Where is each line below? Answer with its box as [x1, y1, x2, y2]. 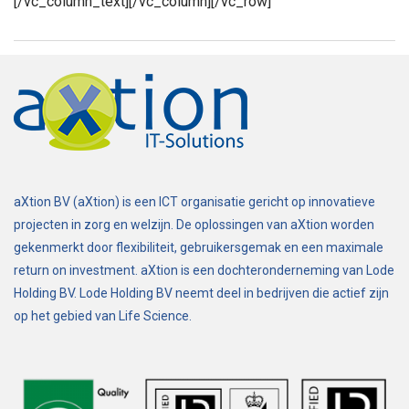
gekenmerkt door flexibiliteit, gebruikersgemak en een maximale [14, 239, 383, 255]
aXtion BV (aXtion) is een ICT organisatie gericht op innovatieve [14, 194, 375, 209]
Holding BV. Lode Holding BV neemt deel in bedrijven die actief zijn [14, 285, 389, 300]
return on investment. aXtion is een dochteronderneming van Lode [14, 262, 394, 278]
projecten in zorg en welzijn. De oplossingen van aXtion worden [14, 216, 374, 232]
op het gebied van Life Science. [14, 308, 192, 323]
